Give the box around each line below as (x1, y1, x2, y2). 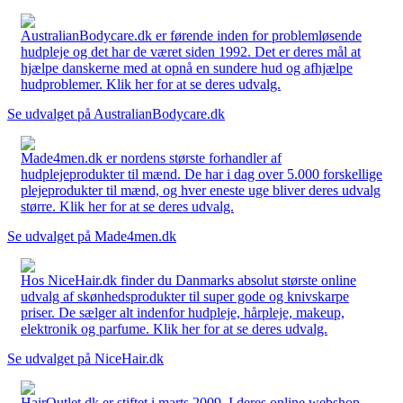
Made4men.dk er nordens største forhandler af (21, 149, 282, 166)
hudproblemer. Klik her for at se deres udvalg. (21, 76, 281, 92)
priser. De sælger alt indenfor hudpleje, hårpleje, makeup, (21, 304, 345, 320)
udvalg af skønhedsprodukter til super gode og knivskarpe (21, 288, 349, 304)
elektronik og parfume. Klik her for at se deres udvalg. (21, 320, 327, 336)
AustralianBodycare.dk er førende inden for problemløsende (21, 27, 362, 43)
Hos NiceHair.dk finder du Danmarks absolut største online (21, 272, 356, 288)
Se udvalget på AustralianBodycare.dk (7, 105, 225, 121)
